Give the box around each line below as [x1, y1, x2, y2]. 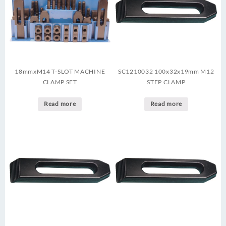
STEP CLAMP [147, 78, 186, 86]
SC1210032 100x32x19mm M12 [118, 68, 214, 76]
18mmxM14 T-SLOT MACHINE [15, 68, 105, 76]
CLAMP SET [42, 78, 77, 86]
